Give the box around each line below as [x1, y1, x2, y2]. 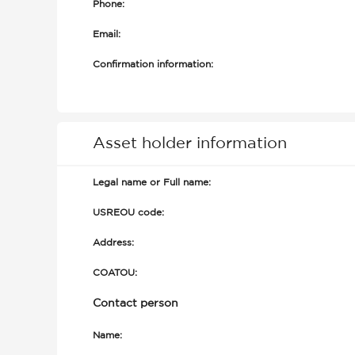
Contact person [93, 299, 178, 308]
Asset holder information [93, 136, 287, 151]
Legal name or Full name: [93, 178, 211, 187]
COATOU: [93, 269, 137, 277]
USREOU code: [93, 208, 164, 217]
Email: [93, 30, 120, 39]
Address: [93, 239, 134, 247]
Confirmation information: [93, 60, 213, 69]
